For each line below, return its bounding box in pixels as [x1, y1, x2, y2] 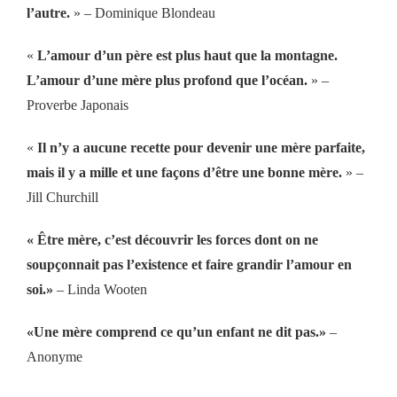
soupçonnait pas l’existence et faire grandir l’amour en [26, 256, 352, 272]
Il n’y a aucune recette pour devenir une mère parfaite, [36, 139, 365, 155]
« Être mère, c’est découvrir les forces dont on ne [26, 231, 318, 247]
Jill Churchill [26, 189, 98, 205]
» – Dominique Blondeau [69, 4, 215, 20]
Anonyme [26, 348, 82, 364]
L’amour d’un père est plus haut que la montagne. [36, 47, 338, 63]
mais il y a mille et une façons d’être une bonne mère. [26, 164, 342, 180]
